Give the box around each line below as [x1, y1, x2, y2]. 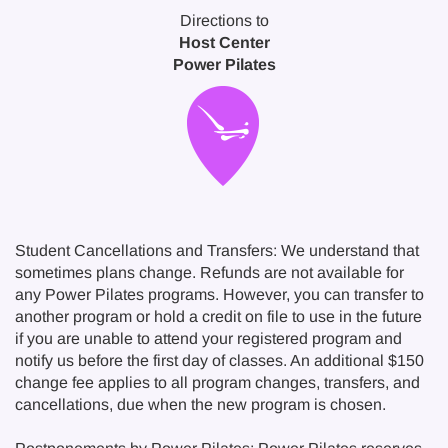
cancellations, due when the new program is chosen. [15, 396, 386, 413]
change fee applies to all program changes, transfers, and [15, 374, 420, 391]
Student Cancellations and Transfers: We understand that [15, 242, 419, 259]
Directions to [179, 12, 269, 29]
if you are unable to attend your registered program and [15, 330, 402, 347]
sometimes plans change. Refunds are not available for [15, 264, 404, 281]
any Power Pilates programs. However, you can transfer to [15, 286, 424, 303]
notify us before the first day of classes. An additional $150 [15, 352, 424, 369]
